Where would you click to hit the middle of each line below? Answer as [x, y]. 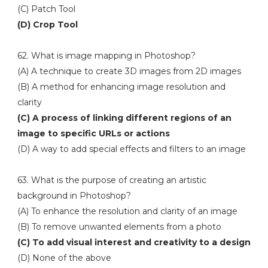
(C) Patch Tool [47, 9]
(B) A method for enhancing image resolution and [121, 87]
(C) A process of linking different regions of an [124, 118]
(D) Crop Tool [47, 25]
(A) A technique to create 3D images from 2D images [129, 71]
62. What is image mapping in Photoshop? [106, 56]
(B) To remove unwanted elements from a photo [119, 227]
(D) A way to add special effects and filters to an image [131, 149]
